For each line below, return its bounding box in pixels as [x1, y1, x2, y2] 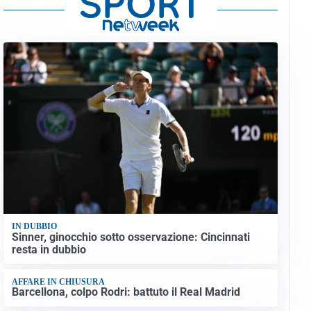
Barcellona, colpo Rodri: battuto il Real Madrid [11, 285, 240, 299]
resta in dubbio [11, 242, 86, 256]
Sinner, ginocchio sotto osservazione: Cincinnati [11, 230, 250, 244]
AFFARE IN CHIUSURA [11, 277, 105, 287]
